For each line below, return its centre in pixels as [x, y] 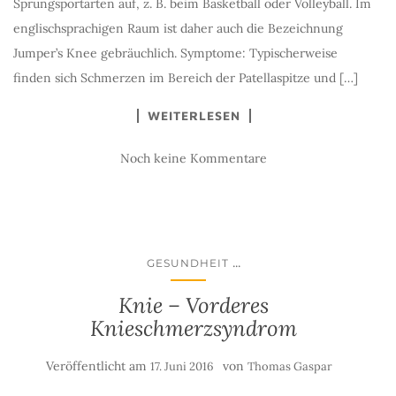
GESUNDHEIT [188, 263]
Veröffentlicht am [98, 366]
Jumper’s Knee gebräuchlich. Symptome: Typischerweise [175, 53]
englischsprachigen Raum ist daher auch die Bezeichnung [178, 28]
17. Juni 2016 [182, 366]
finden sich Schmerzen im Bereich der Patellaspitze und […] [186, 78]
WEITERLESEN [194, 115]
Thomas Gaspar [290, 366]
